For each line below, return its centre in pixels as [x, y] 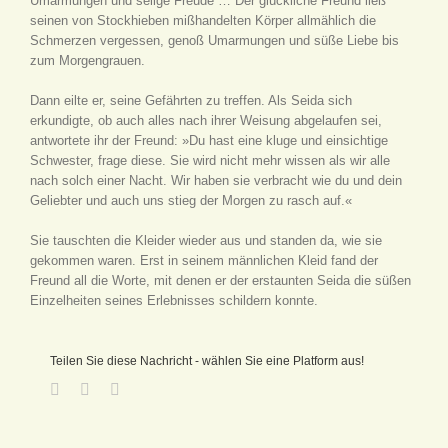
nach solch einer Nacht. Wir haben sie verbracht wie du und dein [216, 180]
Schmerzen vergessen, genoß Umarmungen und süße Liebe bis [214, 40]
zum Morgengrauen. [87, 60]
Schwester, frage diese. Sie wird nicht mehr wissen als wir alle [210, 160]
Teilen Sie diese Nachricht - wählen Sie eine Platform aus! [207, 361]
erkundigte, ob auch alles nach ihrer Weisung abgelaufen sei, [206, 120]
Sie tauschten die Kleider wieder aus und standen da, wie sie [206, 240]
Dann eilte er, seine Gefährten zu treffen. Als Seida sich [191, 100]
